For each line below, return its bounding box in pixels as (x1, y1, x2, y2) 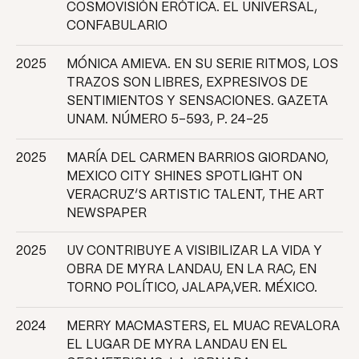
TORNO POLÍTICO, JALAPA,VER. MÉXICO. (66, 282, 317, 295)
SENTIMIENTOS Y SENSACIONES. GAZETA (66, 95, 328, 107)
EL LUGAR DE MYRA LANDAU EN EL (66, 338, 288, 351)
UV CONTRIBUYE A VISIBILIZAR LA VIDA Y (66, 245, 322, 258)
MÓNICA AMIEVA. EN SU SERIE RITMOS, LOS (66, 58, 338, 71)
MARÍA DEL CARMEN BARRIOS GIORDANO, (66, 151, 329, 164)
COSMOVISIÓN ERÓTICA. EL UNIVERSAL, (66, 2, 317, 14)
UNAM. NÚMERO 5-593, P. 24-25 (66, 113, 268, 126)
